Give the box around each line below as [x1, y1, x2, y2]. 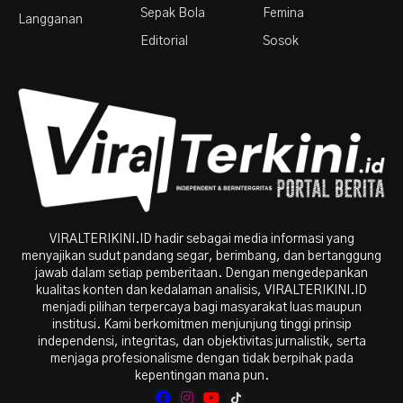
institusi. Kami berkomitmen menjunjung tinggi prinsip [51, 318, 352, 331]
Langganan [18, 13, 83, 26]
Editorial [139, 34, 188, 48]
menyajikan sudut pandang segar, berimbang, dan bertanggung [22, 249, 381, 263]
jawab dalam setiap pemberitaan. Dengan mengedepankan [35, 266, 368, 280]
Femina [262, 6, 304, 20]
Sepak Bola [139, 6, 205, 20]
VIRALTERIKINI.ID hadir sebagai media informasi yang [49, 232, 354, 246]
